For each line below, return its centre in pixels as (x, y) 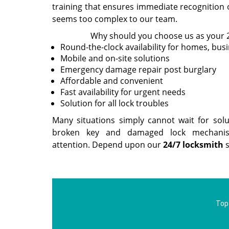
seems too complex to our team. (115, 19)
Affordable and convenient (112, 81)
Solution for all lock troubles (116, 103)
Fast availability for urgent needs (123, 92)
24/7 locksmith (193, 145)
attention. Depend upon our (108, 145)
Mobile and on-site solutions (115, 58)
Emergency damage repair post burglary (138, 70)
